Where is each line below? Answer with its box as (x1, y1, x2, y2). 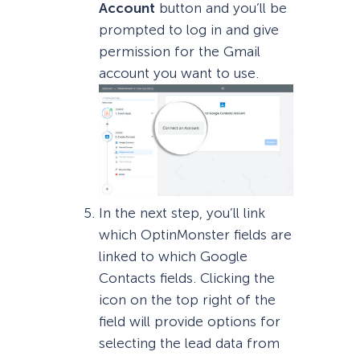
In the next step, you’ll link (98, 204, 265, 221)
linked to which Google (98, 247, 247, 264)
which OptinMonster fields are (98, 226, 292, 243)
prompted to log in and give (98, 21, 279, 38)
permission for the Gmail (98, 43, 260, 59)
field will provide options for (98, 313, 280, 329)
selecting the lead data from (98, 334, 280, 351)
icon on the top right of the (98, 291, 276, 308)
